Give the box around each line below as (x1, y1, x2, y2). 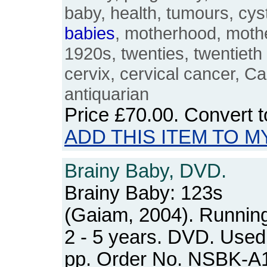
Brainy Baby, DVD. (64, 160, 226, 182)
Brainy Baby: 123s (64, 182, 223, 204)
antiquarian (64, 84, 149, 104)
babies (64, 23, 115, 43)
